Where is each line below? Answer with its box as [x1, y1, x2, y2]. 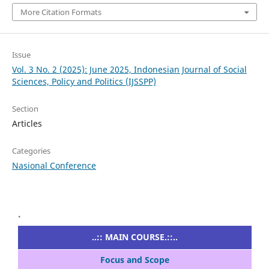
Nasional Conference [11, 160, 96, 172]
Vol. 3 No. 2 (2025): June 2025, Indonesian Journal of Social [11, 64, 247, 76]
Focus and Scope [100, 254, 169, 266]
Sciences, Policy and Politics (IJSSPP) [11, 76, 156, 88]
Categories [11, 145, 50, 157]
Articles [11, 118, 42, 130]
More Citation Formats [20, 7, 101, 18]
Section [11, 103, 38, 115]
